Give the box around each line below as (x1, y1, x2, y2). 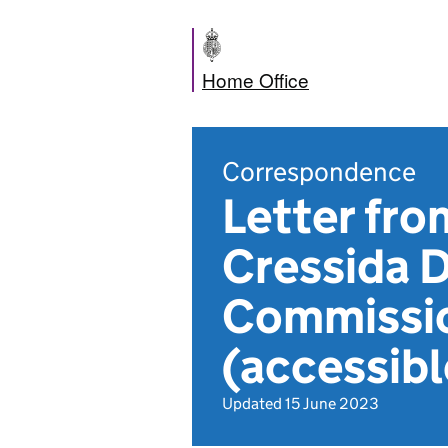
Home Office (202, 66, 309, 93)
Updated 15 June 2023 (222, 394, 379, 413)
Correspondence (222, 155, 416, 188)
